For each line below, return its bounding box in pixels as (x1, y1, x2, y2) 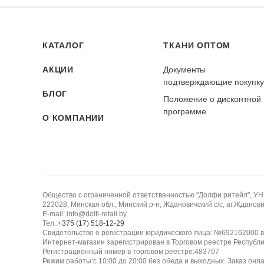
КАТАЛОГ (42, 41, 84, 50)
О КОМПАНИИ (42, 113, 104, 123)
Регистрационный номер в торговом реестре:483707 (42, 247, 219, 256)
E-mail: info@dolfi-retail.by (42, 210, 127, 218)
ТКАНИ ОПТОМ (163, 41, 231, 50)
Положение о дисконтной (163, 94, 262, 104)
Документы (163, 65, 206, 74)
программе (163, 107, 207, 116)
